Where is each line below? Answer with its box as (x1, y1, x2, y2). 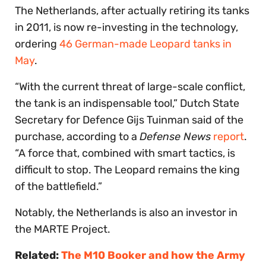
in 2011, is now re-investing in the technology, (15, 21, 238, 34)
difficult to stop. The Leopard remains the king (15, 163, 240, 177)
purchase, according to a (15, 130, 140, 144)
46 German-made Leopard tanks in (59, 37, 232, 51)
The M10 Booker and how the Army (61, 249, 245, 262)
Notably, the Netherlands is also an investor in (15, 206, 237, 220)
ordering (15, 37, 59, 51)
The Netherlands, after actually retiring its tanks (15, 4, 249, 18)
